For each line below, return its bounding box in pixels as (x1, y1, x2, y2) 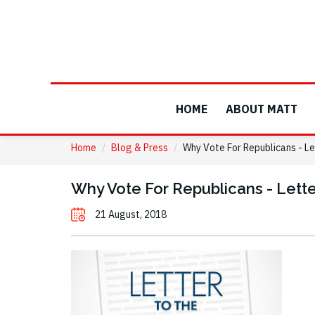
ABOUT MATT (225, 102, 297, 116)
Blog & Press (111, 141, 168, 154)
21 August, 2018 (95, 208, 167, 221)
